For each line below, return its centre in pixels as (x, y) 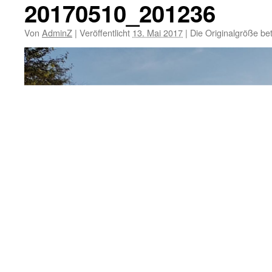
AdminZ (57, 32)
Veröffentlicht (105, 32)
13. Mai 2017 (158, 32)
